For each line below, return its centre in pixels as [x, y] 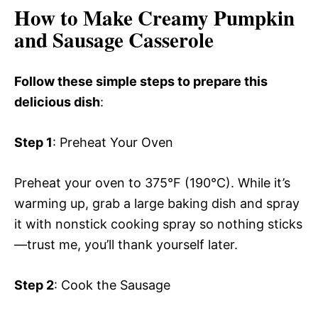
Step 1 [33, 142]
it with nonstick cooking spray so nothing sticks [158, 224]
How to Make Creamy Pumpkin [154, 18]
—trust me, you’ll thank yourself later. [126, 245]
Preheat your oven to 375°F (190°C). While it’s [152, 183]
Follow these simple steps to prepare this [141, 81]
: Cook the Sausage [112, 285]
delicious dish [57, 102]
